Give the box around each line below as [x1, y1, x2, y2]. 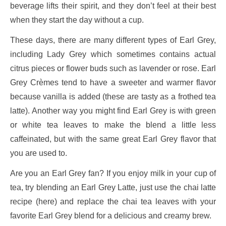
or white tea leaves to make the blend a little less [10, 120, 216, 129]
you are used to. [10, 148, 67, 157]
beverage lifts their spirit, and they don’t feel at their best [10, 1, 216, 10]
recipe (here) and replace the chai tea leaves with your [10, 197, 216, 206]
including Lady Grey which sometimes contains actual [10, 49, 216, 59]
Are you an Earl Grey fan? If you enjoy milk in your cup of [10, 168, 216, 178]
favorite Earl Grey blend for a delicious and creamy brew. [10, 211, 211, 220]
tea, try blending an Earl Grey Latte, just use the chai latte [10, 183, 216, 192]
